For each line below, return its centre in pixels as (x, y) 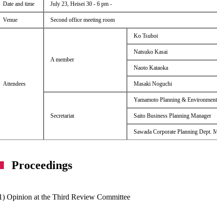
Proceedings (42, 165)
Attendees (14, 84)
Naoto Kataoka (151, 68)
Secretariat (62, 116)
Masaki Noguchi (153, 84)
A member (62, 59)
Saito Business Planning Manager (172, 116)
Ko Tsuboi (146, 36)
